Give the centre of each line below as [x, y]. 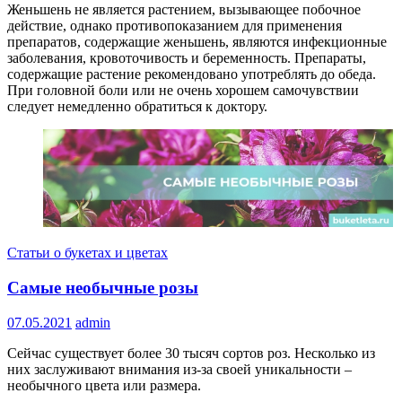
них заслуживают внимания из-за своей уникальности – [179, 369]
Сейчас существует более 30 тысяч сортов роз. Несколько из [191, 353]
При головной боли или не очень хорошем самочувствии [183, 91]
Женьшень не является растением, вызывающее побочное [184, 10]
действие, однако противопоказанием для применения [175, 26]
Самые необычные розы [103, 287]
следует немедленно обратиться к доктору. [137, 107]
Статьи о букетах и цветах [87, 253]
